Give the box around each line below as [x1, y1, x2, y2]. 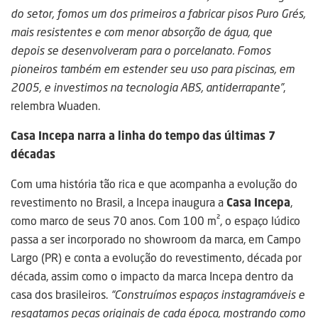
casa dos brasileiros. [11, 287, 111, 303]
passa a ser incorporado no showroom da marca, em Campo [11, 231, 301, 248]
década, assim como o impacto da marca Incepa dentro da [11, 268, 293, 285]
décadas [11, 146, 55, 163]
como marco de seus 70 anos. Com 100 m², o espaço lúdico [11, 213, 300, 229]
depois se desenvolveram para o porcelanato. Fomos [11, 43, 270, 59]
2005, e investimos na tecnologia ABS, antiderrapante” [11, 79, 283, 96]
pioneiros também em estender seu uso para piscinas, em [11, 61, 295, 77]
